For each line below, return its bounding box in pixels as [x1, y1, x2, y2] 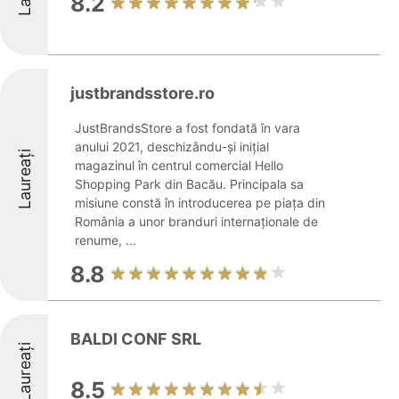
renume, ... [75, 232, 136, 248]
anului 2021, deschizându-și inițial [75, 139, 269, 154]
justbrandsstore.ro [70, 84, 215, 102]
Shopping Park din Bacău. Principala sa [75, 176, 304, 191]
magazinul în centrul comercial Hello [75, 158, 283, 173]
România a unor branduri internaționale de [75, 214, 318, 229]
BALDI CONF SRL [70, 330, 201, 348]
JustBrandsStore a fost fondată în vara [75, 120, 300, 135]
